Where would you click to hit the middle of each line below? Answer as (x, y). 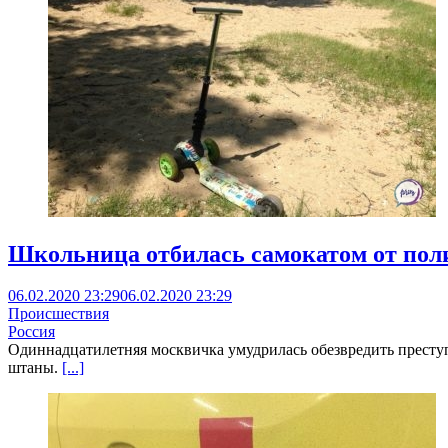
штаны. (35, 368)
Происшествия (58, 314)
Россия (31, 332)
